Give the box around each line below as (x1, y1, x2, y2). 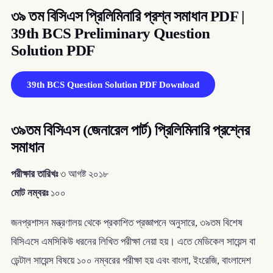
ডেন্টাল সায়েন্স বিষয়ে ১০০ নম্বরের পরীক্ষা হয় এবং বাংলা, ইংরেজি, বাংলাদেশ (10, 254, 251, 266)
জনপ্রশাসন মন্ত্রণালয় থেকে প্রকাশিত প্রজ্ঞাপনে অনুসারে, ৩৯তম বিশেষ (10, 216, 243, 229)
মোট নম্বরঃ (10, 186, 48, 199)
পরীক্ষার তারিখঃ (10, 168, 58, 180)
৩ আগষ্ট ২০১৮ (57, 168, 108, 180)
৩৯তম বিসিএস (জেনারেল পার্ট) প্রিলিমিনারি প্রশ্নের (10, 122, 250, 139)
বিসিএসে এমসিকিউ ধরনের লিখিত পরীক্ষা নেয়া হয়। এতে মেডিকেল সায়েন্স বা (10, 235, 255, 247)
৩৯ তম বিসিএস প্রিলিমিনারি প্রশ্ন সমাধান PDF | (10, 8, 245, 25)
